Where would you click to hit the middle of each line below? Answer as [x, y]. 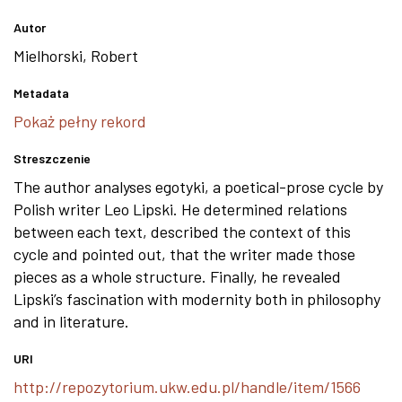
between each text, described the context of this [182, 232]
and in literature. [71, 321]
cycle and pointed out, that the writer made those [184, 254]
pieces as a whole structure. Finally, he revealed [177, 276]
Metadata [41, 93]
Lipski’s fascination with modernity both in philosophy [197, 299]
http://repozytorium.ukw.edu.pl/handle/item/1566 [187, 387]
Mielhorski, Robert [76, 56]
